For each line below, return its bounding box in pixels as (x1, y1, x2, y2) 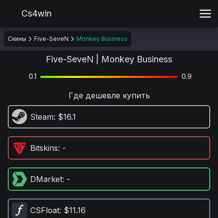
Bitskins (30, 143, 58, 153)
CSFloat (30, 205, 59, 215)
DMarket (30, 174, 62, 184)
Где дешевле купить (68, 91, 150, 100)
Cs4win (21, 8, 52, 18)
